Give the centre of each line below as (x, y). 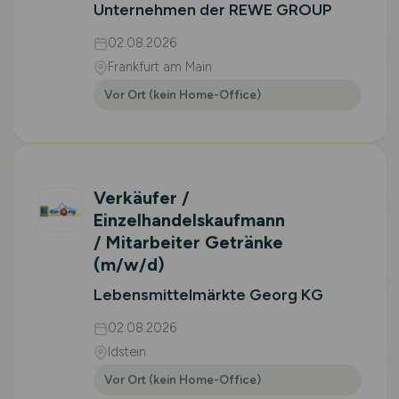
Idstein (126, 352)
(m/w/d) (129, 265)
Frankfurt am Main (159, 67)
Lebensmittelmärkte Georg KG (208, 295)
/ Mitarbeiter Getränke (188, 242)
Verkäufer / (141, 198)
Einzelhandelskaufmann (189, 220)
